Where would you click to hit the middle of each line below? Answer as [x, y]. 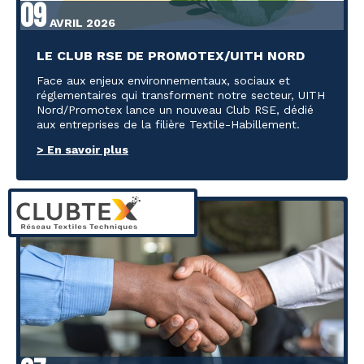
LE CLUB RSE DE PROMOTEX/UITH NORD [171, 56]
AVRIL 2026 [81, 23]
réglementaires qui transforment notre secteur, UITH [181, 95]
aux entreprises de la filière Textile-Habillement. [168, 125]
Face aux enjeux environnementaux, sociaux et [163, 81]
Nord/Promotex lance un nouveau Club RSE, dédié [175, 110]
